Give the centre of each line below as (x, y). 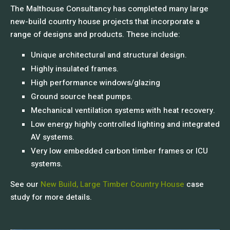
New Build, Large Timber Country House (112, 184)
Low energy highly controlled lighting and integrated (125, 124)
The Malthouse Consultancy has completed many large (109, 9)
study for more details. (52, 197)
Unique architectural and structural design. (109, 55)
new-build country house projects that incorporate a (105, 22)
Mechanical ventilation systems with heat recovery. (123, 110)
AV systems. (53, 137)
